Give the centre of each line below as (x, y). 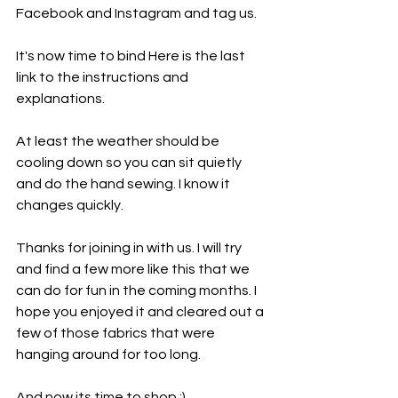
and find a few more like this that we (134, 270)
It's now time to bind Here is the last (132, 56)
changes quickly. (70, 206)
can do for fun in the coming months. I (138, 291)
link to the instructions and (103, 78)
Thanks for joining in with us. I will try (130, 248)
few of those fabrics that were (117, 334)
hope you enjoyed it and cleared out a (141, 312)
